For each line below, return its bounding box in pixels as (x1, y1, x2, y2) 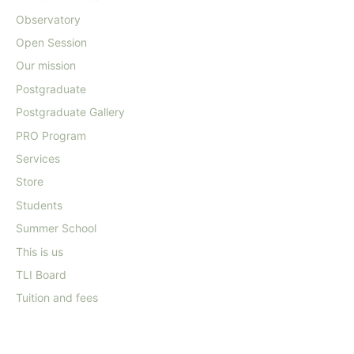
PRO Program (16, 128, 86, 142)
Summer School (16, 221, 96, 235)
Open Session (16, 36, 87, 50)
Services (16, 151, 60, 165)
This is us (16, 244, 63, 258)
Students (16, 198, 62, 212)
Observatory (16, 12, 81, 26)
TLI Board (16, 267, 66, 281)
